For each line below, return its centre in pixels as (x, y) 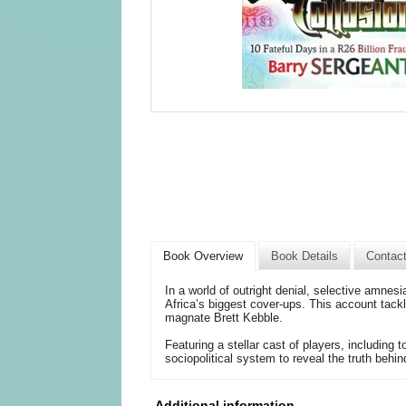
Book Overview (203, 256)
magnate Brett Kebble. (223, 318)
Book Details (305, 256)
